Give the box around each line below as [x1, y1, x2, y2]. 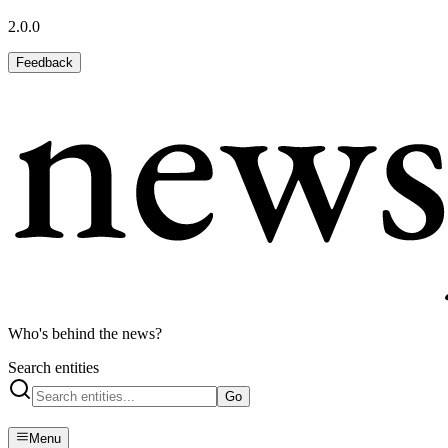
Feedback [16, 55, 73, 71]
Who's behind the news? [8, 325, 162, 343]
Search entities [8, 359, 99, 377]
